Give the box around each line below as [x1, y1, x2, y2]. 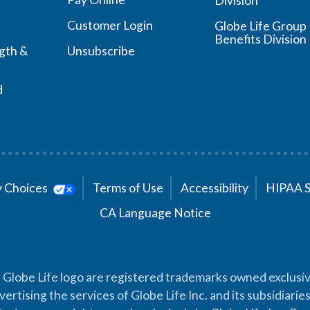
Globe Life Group [215, 19, 307, 33]
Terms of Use [93, 181, 164, 195]
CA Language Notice [99, 206, 211, 220]
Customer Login [66, 18, 153, 33]
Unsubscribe [66, 44, 135, 58]
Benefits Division [215, 32, 307, 46]
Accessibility [181, 181, 249, 195]
